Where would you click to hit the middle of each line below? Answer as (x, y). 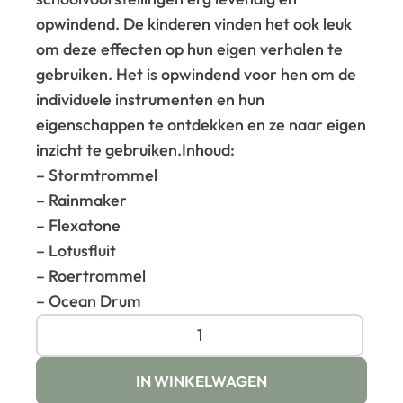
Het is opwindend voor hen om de (237, 74)
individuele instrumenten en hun (151, 99)
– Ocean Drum (89, 300)
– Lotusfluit (76, 250)
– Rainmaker (82, 200)
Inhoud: (209, 149)
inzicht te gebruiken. (109, 149)
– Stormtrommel (97, 175)
